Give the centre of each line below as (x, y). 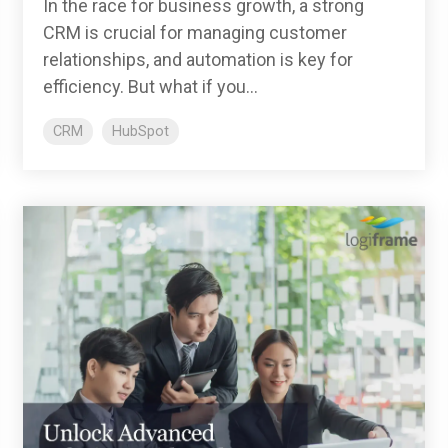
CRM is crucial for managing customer (195, 32)
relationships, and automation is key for (198, 59)
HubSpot (140, 131)
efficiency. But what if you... (150, 86)
